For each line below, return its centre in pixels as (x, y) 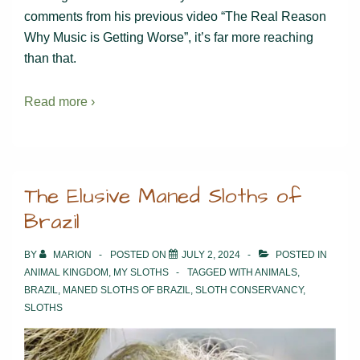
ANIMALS (276, 272)
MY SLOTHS (141, 272)
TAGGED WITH (221, 272)
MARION (72, 254)
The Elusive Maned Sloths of (163, 196)
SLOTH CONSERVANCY (249, 290)
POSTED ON (139, 254)
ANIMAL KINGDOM (66, 272)
